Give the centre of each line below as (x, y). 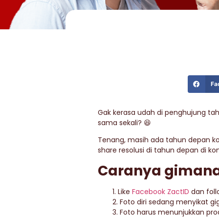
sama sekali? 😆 (124, 123)
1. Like (122, 191)
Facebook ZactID (161, 191)
